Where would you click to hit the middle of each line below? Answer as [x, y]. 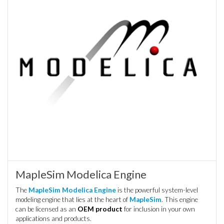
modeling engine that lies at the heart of [72, 200]
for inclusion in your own [159, 209]
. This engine [180, 200]
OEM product [100, 209]
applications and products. [53, 219]
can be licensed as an [46, 209]
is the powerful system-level [157, 190]
